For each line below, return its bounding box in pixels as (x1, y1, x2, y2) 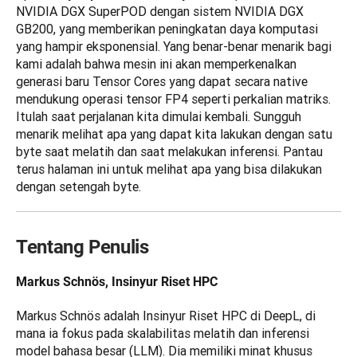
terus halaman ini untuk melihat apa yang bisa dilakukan (16, 161, 322, 178)
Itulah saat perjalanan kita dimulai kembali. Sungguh (16, 108, 301, 125)
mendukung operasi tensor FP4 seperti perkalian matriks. (16, 91, 331, 108)
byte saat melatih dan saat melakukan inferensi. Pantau (16, 143, 323, 160)
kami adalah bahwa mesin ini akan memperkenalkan (16, 56, 296, 73)
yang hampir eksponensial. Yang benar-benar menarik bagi (16, 38, 331, 55)
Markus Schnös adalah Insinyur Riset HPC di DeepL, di (16, 308, 316, 324)
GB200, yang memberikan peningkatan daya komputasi (16, 21, 318, 37)
